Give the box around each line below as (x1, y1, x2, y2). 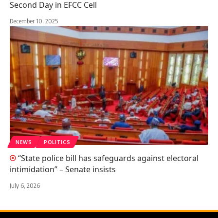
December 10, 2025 (10, 17, 58, 25)
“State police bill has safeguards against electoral (18, 152, 199, 163)
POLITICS (43, 139, 71, 145)
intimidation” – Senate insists (10, 163, 116, 175)
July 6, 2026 (10, 181, 40, 189)
